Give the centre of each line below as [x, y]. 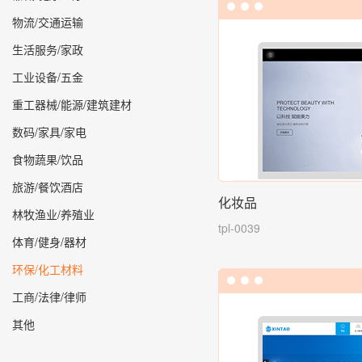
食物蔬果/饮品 [48, 159]
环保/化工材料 [48, 269]
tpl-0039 [239, 227]
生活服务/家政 [48, 49]
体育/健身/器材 [49, 241]
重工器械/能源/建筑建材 [72, 104]
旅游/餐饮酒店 [48, 186]
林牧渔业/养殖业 [53, 214]
